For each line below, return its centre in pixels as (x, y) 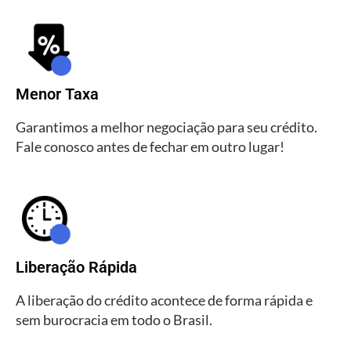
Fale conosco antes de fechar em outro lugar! (150, 147)
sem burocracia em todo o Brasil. (114, 320)
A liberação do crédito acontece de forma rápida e (164, 300)
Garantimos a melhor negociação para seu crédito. (166, 127)
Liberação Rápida (76, 268)
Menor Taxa (57, 94)
